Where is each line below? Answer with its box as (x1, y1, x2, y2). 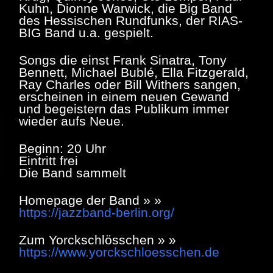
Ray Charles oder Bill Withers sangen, (19, 77, 241, 92)
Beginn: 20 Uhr (19, 141, 106, 156)
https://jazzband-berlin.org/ (19, 205, 174, 220)
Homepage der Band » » (19, 193, 161, 208)
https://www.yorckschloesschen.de (19, 245, 219, 260)
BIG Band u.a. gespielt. (19, 26, 154, 40)
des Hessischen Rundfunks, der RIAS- (19, 13, 243, 28)
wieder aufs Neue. (19, 114, 124, 129)
